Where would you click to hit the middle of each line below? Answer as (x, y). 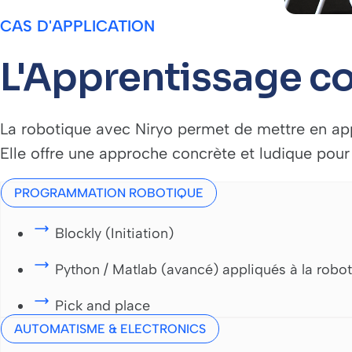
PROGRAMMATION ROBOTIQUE (109, 193)
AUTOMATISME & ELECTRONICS (110, 329)
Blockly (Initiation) (114, 234)
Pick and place (103, 306)
